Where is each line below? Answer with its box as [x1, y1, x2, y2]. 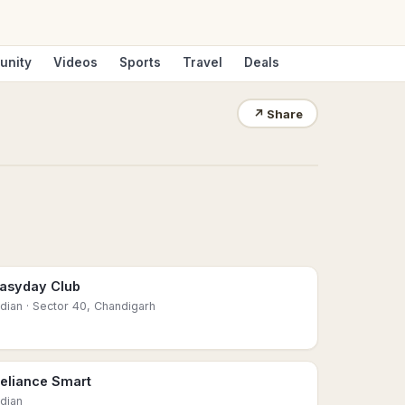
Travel [183, 55, 222, 70]
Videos [53, 55, 98, 70]
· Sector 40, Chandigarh [23, 299, 155, 313]
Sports [119, 55, 161, 70]
